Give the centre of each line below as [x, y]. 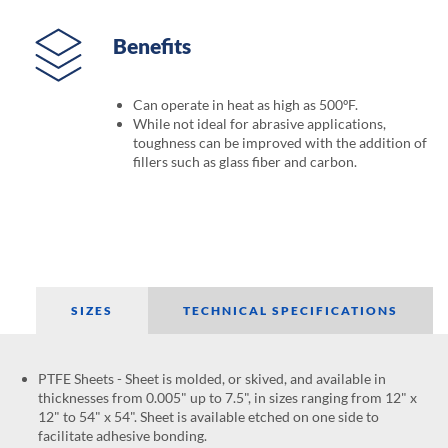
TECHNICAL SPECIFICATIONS [290, 310]
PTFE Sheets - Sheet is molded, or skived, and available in [211, 378]
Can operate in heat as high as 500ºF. [246, 105]
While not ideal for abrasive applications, [260, 124]
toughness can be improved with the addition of [280, 143]
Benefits [152, 45]
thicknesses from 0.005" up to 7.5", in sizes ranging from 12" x [227, 397]
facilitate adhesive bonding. [122, 435]
